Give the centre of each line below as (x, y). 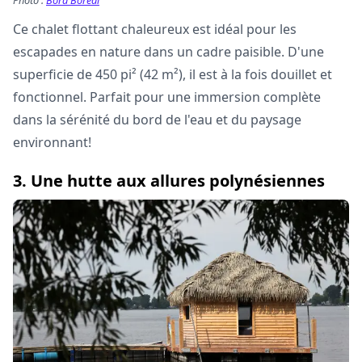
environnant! (52, 143)
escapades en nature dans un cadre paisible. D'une (168, 52)
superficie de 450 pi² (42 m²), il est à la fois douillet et (173, 75)
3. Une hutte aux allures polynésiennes (169, 181)
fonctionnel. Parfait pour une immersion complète (167, 97)
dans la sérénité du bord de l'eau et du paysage (157, 120)
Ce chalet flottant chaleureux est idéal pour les (155, 29)
